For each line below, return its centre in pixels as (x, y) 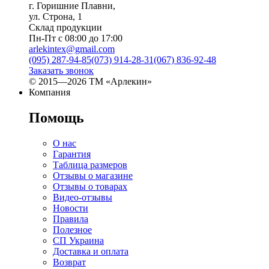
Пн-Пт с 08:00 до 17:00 (76, 38)
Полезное (72, 229)
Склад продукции (65, 28)
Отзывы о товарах (90, 186)
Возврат (69, 262)
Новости (71, 208)
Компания (50, 92)
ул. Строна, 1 (56, 17)
